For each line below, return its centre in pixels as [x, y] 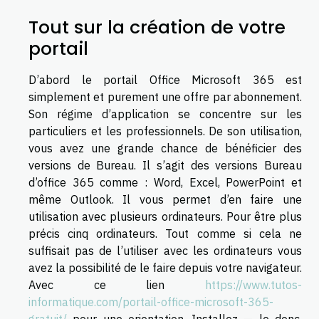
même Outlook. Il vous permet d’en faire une [165, 199]
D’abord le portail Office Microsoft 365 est [165, 79]
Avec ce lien [117, 284]
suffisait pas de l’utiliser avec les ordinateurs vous [165, 250]
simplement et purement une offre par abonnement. [165, 96]
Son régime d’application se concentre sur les [165, 114]
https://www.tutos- [253, 284]
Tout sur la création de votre [157, 27]
